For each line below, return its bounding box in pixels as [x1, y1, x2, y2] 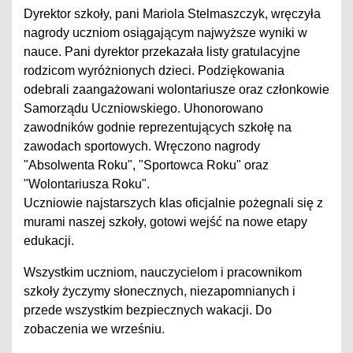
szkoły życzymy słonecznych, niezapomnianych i [24, 284, 295, 299]
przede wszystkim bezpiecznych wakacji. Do [24, 303, 272, 318]
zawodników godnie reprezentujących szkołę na [24, 121, 292, 135]
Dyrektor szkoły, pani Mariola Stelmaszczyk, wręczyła [24, 7, 321, 21]
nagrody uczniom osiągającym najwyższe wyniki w [24, 26, 307, 40]
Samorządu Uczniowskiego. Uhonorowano [24, 102, 263, 116]
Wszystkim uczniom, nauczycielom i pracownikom [24, 266, 302, 280]
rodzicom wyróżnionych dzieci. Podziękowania [24, 64, 284, 78]
